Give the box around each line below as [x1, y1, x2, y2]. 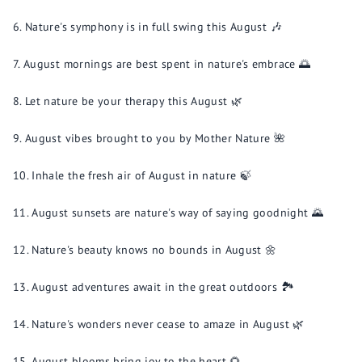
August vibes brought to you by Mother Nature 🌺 [25, 131, 286, 145]
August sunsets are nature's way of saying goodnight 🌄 [32, 205, 323, 220]
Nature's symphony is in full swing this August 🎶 [25, 19, 282, 34]
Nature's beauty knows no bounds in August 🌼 [32, 242, 277, 257]
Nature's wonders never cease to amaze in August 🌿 [32, 317, 305, 331]
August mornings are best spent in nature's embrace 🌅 [23, 57, 311, 71]
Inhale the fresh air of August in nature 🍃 [32, 168, 252, 183]
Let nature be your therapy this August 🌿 [25, 94, 243, 108]
